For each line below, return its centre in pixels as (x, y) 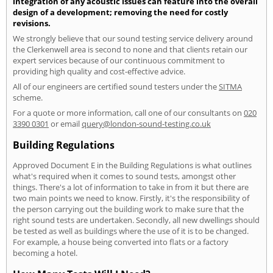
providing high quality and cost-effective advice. (99, 71)
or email (65, 123)
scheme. (28, 97)
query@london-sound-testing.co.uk (146, 123)
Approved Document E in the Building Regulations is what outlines (132, 165)
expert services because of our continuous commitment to (119, 60)
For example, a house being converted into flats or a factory (121, 242)
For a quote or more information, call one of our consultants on (128, 112)
